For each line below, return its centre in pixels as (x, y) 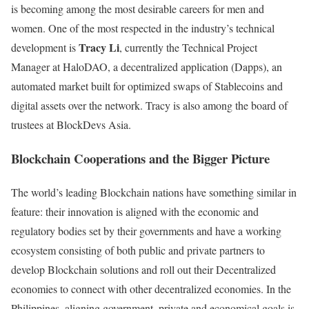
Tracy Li (99, 48)
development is (45, 48)
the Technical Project (212, 48)
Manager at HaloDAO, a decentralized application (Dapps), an (147, 67)
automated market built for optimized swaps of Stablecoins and (147, 86)
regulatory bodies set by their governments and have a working (146, 230)
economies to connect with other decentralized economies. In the (151, 288)
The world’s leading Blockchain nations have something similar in (154, 192)
